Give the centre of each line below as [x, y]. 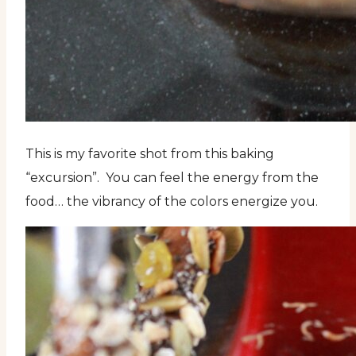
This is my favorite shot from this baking [150, 154]
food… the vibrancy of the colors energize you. [172, 202]
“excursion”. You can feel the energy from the [172, 178]
